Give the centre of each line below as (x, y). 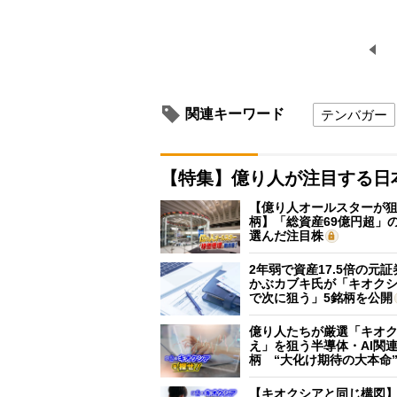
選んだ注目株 (286, 235)
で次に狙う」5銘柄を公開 (321, 297)
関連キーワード (235, 113)
